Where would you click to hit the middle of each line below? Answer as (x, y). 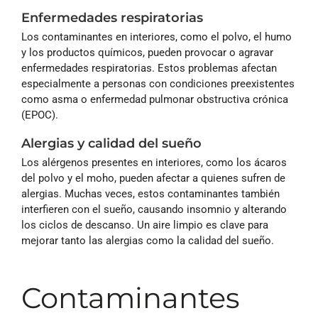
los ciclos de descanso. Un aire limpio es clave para (145, 225)
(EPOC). (40, 115)
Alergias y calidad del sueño (111, 144)
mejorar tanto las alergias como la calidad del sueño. (148, 241)
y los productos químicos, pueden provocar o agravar (147, 53)
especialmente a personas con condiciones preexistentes (158, 84)
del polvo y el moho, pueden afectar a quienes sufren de (153, 179)
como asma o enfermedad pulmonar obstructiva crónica (155, 100)
